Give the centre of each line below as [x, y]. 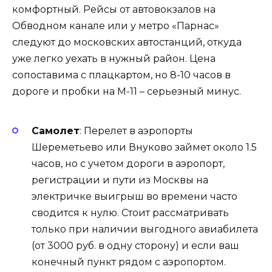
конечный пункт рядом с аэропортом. [129, 262]
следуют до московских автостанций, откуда [127, 42]
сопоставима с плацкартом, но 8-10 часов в [121, 75]
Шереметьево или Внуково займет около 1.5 [144, 147]
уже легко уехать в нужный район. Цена [114, 58]
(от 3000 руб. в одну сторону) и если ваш [135, 246]
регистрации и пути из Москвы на [120, 180]
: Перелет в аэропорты [136, 131]
